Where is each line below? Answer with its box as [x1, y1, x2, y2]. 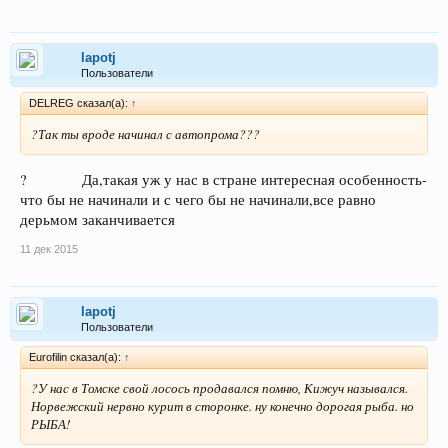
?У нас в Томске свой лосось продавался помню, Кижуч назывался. [31, 378, 408, 397]
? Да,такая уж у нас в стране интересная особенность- [20, 169, 427, 189]
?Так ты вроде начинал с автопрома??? [31, 125, 260, 144]
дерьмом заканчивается [20, 209, 175, 229]
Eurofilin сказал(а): [29, 350, 124, 363]
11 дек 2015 [20, 242, 78, 255]
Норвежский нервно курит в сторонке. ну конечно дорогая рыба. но [31, 396, 414, 415]
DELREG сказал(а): [29, 97, 131, 110]
